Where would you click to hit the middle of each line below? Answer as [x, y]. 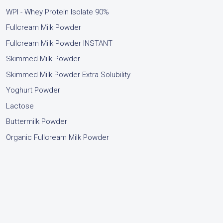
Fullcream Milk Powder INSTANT [59, 43]
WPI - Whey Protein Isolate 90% [57, 12]
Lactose [20, 106]
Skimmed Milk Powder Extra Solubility [68, 74]
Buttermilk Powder [37, 122]
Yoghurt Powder [33, 90]
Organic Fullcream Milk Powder [57, 137]
